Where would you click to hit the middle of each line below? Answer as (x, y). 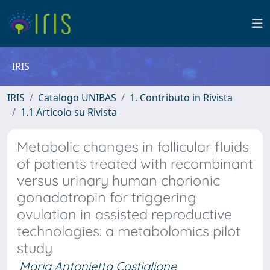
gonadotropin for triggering (107, 197)
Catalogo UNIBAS (77, 98)
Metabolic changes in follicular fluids (133, 147)
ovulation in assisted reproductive (124, 214)
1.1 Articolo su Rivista (69, 112)
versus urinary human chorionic (118, 181)
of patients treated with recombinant (135, 164)
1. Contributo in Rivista (181, 98)
